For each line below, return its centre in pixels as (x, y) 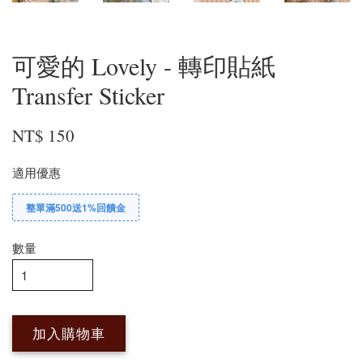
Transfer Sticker (88, 94)
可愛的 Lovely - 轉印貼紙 (144, 65)
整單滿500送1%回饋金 (76, 207)
